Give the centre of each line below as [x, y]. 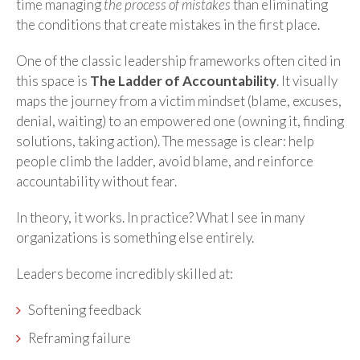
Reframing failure [80, 337]
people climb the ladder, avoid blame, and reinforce [165, 161]
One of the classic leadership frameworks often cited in [178, 60]
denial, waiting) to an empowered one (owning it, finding [180, 121]
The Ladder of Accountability [183, 80]
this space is [53, 80]
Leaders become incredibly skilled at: [125, 273]
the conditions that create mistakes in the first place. [168, 24]
